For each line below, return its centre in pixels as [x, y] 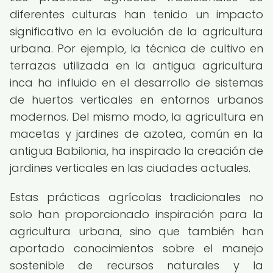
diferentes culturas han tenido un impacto [136, 14]
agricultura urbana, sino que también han [136, 231]
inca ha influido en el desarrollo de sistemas [136, 83]
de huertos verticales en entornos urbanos [136, 100]
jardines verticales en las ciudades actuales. [130, 168]
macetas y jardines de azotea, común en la [136, 134]
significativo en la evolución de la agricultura [136, 31]
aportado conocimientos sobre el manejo [136, 248]
